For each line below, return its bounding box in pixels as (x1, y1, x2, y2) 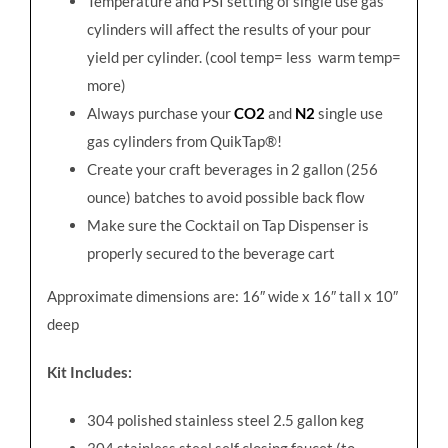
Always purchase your (86, 103, 234, 122)
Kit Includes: (46, 362, 132, 381)
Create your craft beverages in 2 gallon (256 (86, 159, 378, 178)
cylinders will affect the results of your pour (86, 19, 371, 38)
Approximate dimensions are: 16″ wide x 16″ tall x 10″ (46, 286, 398, 305)
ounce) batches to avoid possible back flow (86, 187, 364, 206)
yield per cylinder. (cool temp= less (86, 47, 312, 66)
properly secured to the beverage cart (86, 243, 335, 262)
